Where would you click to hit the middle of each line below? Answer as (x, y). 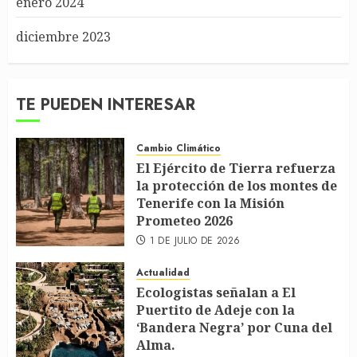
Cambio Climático (178, 148)
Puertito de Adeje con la (216, 310)
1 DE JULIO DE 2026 (195, 241)
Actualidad (163, 273)
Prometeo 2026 (184, 221)
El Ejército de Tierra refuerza (236, 168)
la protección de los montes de (237, 186)
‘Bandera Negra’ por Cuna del (234, 328)
